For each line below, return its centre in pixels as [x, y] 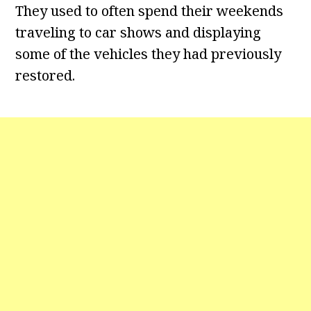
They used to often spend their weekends [150, 11]
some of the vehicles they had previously [149, 54]
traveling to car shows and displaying [138, 33]
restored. [45, 76]
